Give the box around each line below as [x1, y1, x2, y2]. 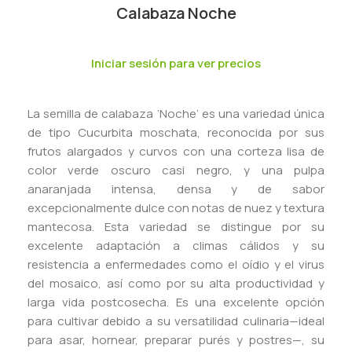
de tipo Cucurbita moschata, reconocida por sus [27, 123, 324, 141]
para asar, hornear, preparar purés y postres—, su [27, 331, 324, 348]
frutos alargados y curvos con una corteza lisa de [27, 142, 324, 159]
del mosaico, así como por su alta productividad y [27, 274, 324, 291]
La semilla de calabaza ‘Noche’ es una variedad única [27, 104, 324, 122]
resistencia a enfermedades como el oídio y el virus [27, 255, 324, 273]
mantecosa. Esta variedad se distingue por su [27, 218, 324, 235]
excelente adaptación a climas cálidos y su [27, 236, 324, 254]
